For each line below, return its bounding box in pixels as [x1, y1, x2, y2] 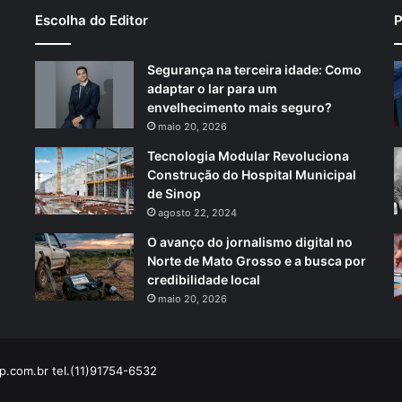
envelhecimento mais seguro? [146, 99, 332, 115]
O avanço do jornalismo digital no [146, 233, 353, 249]
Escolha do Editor [34, 11, 148, 29]
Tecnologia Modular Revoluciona [146, 147, 349, 163]
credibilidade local [146, 271, 260, 287]
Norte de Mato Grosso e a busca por [146, 252, 366, 268]
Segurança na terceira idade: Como [146, 61, 362, 77]
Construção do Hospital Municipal [146, 166, 356, 182]
